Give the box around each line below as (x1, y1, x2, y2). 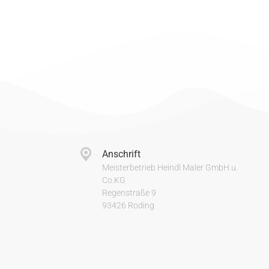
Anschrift (102, 148, 141, 160)
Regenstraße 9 (102, 188, 156, 198)
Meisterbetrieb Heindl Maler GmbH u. (102, 163, 238, 172)
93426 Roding (102, 201, 154, 210)
